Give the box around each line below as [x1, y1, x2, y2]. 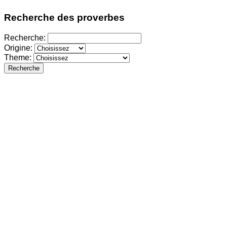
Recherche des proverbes [4, 12, 125, 23]
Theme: [4, 53, 33, 62]
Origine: [4, 43, 34, 52]
